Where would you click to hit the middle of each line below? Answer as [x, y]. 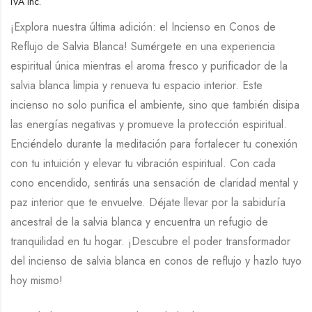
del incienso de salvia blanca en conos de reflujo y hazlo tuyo [156, 261]
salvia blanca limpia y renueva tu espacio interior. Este [136, 86]
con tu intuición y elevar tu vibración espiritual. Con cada [143, 164]
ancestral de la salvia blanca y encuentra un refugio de [139, 222]
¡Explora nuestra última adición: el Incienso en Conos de [143, 27]
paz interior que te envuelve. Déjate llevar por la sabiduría [148, 203]
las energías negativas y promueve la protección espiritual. [149, 125]
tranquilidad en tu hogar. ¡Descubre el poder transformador [150, 242]
